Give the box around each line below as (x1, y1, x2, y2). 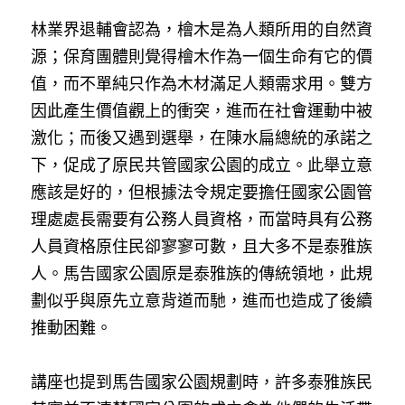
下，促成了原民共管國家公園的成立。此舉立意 (31, 155, 372, 176)
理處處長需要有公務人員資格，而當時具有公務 (31, 209, 372, 231)
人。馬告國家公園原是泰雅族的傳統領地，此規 (31, 263, 372, 285)
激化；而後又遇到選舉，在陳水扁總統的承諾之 (31, 127, 372, 149)
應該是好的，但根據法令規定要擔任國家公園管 (31, 182, 372, 203)
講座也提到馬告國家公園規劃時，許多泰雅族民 (31, 372, 372, 393)
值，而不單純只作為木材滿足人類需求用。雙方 (31, 73, 372, 95)
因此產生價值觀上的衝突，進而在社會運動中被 (31, 100, 372, 122)
